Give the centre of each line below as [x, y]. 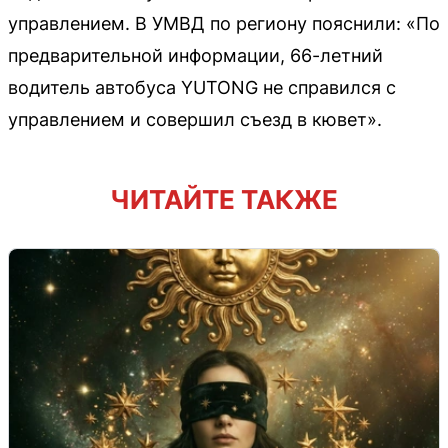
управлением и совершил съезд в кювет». [195, 119]
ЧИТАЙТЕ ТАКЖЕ [224, 199]
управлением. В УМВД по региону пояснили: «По [224, 23]
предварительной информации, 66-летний [195, 55]
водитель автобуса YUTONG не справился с [202, 87]
